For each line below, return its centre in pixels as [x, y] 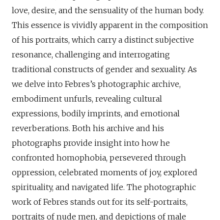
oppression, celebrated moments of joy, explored [105, 172]
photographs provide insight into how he [91, 143]
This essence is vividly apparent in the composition [110, 25]
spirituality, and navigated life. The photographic [104, 187]
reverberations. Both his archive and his [88, 128]
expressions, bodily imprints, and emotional [96, 113]
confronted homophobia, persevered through [99, 157]
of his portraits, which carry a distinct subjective [103, 40]
